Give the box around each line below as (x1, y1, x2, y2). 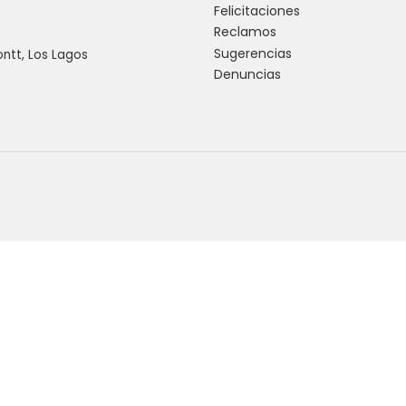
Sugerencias (214, 43, 292, 63)
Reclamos (214, 23, 276, 42)
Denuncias (214, 65, 281, 84)
